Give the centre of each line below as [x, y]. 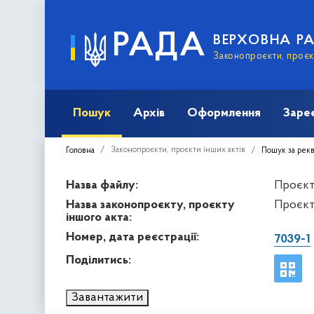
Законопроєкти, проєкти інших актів [178, 150]
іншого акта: [99, 217]
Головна [80, 150]
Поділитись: [98, 260]
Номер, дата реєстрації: [132, 237]
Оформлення [224, 113]
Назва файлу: [102, 185]
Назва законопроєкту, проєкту [150, 205]
